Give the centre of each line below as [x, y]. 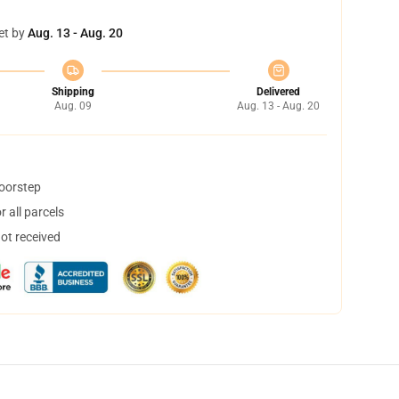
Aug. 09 [73, 106]
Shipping [73, 92]
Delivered [278, 92]
